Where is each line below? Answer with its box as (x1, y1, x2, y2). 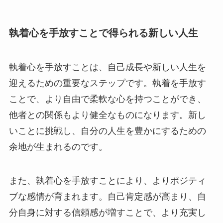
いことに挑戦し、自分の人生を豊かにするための (8, 126, 206, 136)
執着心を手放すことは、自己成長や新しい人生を (8, 62, 206, 73)
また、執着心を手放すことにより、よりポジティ (8, 176, 206, 186)
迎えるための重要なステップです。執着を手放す (8, 78, 206, 89)
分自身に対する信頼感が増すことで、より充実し (8, 208, 206, 218)
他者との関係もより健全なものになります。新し (8, 110, 206, 120)
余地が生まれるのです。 (8, 142, 108, 152)
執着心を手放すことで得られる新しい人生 (8, 27, 198, 38)
